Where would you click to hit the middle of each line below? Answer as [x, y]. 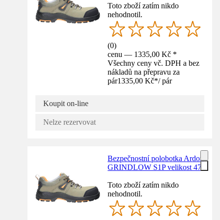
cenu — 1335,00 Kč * [142, 55]
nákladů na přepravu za [144, 72]
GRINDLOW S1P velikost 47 [155, 167]
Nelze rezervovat [69, 122]
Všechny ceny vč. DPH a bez [154, 63]
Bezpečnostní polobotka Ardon [156, 159]
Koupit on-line [66, 104]
